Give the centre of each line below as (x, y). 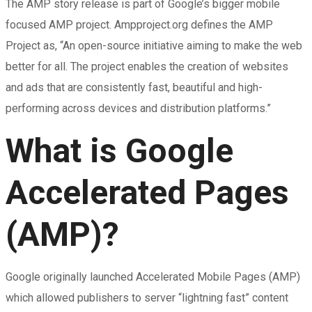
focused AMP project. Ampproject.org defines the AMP (139, 25)
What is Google (119, 151)
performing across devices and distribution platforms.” (138, 108)
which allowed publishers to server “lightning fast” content (147, 298)
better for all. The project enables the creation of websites (147, 67)
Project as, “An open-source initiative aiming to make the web (154, 46)
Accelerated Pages (147, 193)
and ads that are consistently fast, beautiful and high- (134, 87)
